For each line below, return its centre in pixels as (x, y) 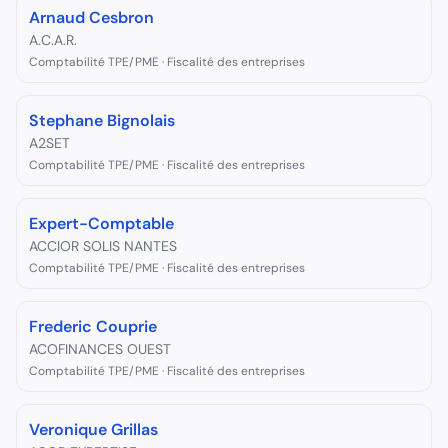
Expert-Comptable (101, 223)
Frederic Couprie (93, 326)
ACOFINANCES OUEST (100, 349)
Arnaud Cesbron (91, 17)
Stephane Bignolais (102, 120)
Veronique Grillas (93, 429)
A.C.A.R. (53, 40)
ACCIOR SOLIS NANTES (103, 246)
